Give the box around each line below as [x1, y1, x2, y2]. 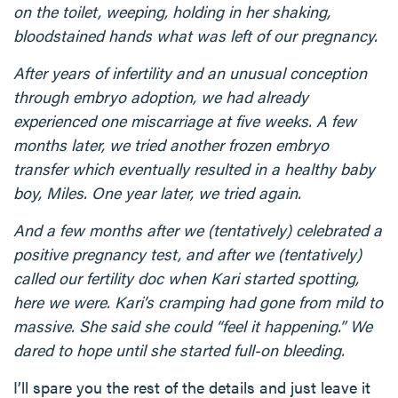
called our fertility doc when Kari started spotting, [13, 267, 359, 289]
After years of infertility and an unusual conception [13, 61, 367, 84]
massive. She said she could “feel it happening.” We [13, 314, 372, 337]
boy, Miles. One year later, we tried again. [13, 181, 301, 203]
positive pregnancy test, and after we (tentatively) [13, 243, 362, 265]
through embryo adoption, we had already [13, 85, 308, 107]
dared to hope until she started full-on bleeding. [13, 338, 345, 361]
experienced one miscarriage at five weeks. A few [13, 109, 356, 131]
